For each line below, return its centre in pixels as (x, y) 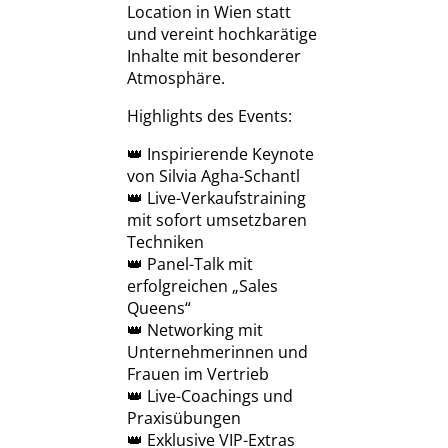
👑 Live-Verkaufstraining (216, 198)
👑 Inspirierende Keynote (220, 154)
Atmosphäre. (176, 78)
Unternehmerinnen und (217, 352)
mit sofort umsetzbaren (217, 220)
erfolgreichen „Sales (202, 286)
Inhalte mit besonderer (214, 56)
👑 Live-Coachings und (210, 396)
